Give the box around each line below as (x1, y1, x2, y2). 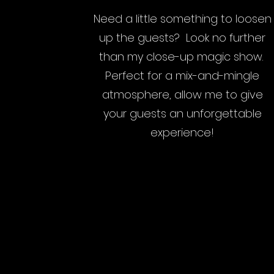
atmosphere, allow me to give (102, 87, 263, 102)
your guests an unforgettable (103, 106, 262, 121)
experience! (150, 125, 215, 140)
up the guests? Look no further (99, 30, 266, 45)
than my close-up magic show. (98, 49, 266, 64)
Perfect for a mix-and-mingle (105, 68, 260, 83)
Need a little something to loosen (93, 11, 272, 26)
